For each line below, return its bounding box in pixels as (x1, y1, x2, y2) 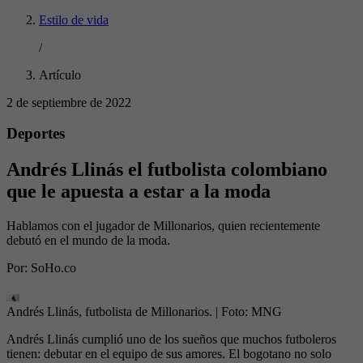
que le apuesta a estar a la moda (6, 181, 271, 203)
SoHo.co (31, 261, 76, 275)
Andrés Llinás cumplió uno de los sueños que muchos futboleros (6, 332, 336, 347)
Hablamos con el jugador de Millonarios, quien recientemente (6, 219, 320, 233)
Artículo (39, 67, 81, 82)
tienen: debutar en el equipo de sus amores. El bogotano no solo (6, 347, 331, 361)
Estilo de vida (39, 12, 109, 27)
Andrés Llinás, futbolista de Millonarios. (6, 305, 212, 319)
